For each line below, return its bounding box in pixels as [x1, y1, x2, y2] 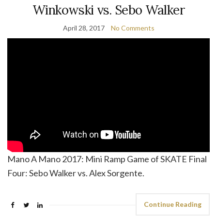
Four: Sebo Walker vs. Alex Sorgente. [7, 167, 144, 178]
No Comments [110, 23, 155, 32]
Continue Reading [144, 200, 201, 208]
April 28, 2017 [62, 23, 105, 32]
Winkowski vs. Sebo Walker [32, 1, 185, 18]
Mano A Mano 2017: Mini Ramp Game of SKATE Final [7, 153, 207, 164]
